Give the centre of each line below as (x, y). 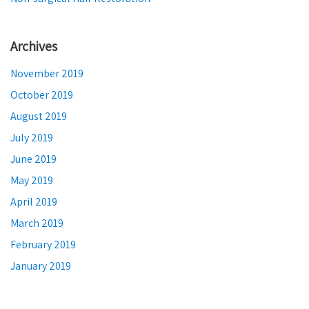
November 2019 (47, 73)
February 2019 (43, 245)
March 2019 (37, 223)
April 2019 (34, 202)
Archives (34, 46)
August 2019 (39, 116)
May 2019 (32, 180)
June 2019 (33, 159)
